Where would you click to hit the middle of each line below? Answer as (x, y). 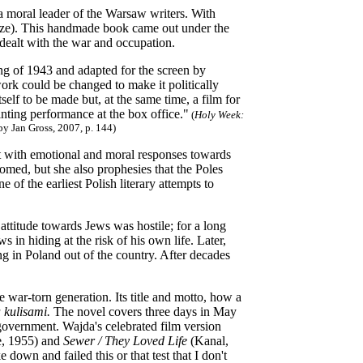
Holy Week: (219, 115)
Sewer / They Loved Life (125, 341)
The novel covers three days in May (145, 312)
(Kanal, (208, 341)
